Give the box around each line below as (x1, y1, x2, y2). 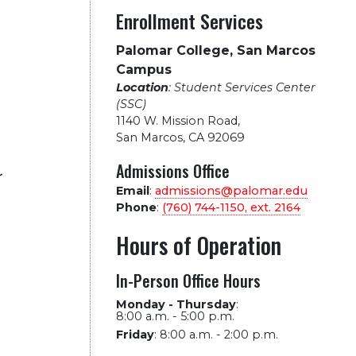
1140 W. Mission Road (115, 114, 238, 128)
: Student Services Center (168, 80, 315, 95)
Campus (115, 62, 172, 77)
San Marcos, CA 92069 (115, 130, 245, 145)
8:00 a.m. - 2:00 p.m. (159, 327, 278, 342)
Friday (115, 327, 154, 342)
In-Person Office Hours (115, 269, 261, 292)
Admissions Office (115, 159, 230, 183)
